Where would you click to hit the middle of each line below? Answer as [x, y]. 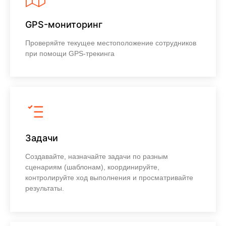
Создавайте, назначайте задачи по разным [97, 157]
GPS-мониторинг [64, 25]
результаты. [45, 188]
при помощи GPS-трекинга [70, 54]
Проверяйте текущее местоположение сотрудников [111, 43]
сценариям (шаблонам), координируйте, [92, 167]
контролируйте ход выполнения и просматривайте [109, 178]
